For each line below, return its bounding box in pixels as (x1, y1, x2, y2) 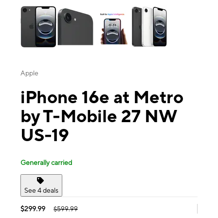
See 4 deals (24, 186, 58, 194)
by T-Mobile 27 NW (20, 106, 177, 127)
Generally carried (20, 158, 72, 166)
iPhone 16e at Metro (20, 87, 183, 108)
